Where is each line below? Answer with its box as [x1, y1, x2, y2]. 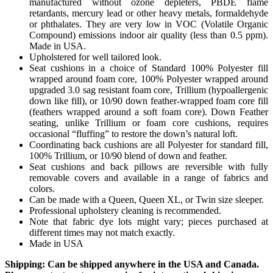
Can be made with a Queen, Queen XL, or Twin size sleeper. [29, 194, 264, 205]
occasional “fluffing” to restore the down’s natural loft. [29, 128, 238, 139]
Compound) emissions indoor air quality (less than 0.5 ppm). [29, 29, 268, 40]
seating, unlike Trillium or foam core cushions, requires [29, 117, 268, 128]
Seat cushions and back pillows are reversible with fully [29, 161, 268, 172]
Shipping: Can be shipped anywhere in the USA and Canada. [5, 258, 259, 269]
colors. [29, 183, 55, 194]
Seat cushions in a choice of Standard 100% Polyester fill [29, 62, 268, 73]
